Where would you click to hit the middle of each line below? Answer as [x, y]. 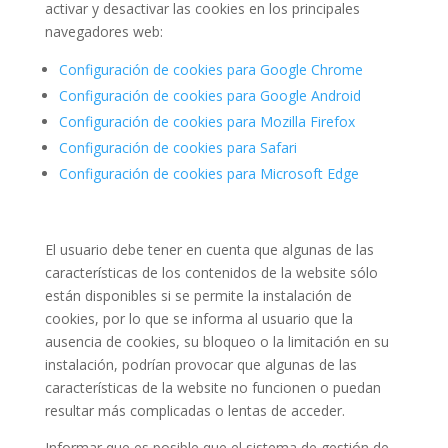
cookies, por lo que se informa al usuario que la [198, 318]
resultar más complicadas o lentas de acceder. [194, 410]
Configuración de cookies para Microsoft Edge [208, 173]
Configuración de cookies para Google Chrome [210, 69]
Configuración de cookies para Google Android [209, 95]
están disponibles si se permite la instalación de [198, 295]
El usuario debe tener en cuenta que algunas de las [209, 249]
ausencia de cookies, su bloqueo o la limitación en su [216, 341]
